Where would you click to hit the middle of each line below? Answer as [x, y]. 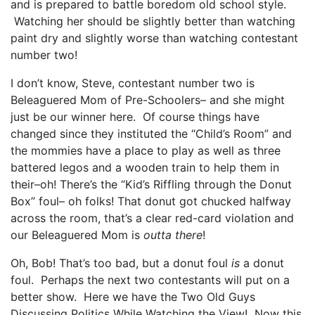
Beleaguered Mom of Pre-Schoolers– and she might [148, 99]
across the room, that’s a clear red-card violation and [152, 218]
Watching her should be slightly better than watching [153, 21]
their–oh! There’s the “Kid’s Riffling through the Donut [151, 184]
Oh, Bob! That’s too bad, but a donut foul [121, 263]
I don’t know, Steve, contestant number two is [133, 83]
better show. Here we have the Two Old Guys [133, 296]
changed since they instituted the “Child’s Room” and [151, 133]
